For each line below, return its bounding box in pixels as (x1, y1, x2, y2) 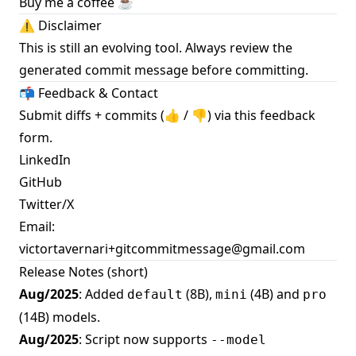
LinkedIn (19, 151, 71, 169)
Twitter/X (19, 195, 74, 214)
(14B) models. (19, 308, 100, 327)
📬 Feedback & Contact (19, 84, 158, 103)
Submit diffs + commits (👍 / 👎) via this (19, 106, 260, 125)
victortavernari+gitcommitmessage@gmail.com (19, 240, 305, 258)
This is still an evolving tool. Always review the (19, 39, 292, 57)
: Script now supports (79, 331, 211, 349)
